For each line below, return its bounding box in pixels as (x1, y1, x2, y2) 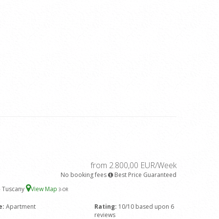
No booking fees (61, 171, 107, 179)
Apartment (6, 202, 36, 211)
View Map (31, 185, 59, 193)
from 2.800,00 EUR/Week (90, 160, 176, 171)
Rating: (94, 202, 117, 211)
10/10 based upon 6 (117, 202, 175, 211)
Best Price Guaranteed (113, 171, 176, 179)
